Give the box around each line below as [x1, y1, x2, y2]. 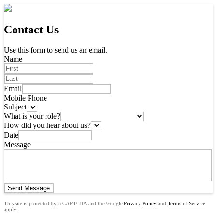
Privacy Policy [124, 200, 156, 206]
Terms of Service [168, 200, 205, 206]
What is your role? [4, 111, 60, 120]
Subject [4, 102, 27, 111]
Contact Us [4, 23, 59, 36]
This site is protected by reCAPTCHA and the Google [4, 200, 124, 206]
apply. [4, 206, 17, 212]
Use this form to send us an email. [4, 46, 107, 54]
